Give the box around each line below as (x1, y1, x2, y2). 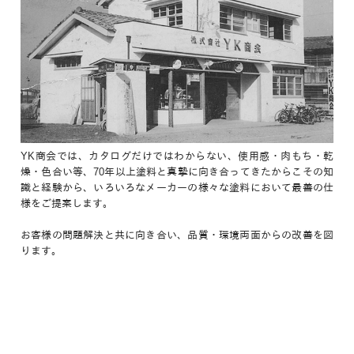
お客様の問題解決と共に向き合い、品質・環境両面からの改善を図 (21, 228, 333, 241)
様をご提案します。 (21, 197, 113, 209)
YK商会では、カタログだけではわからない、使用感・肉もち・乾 (21, 149, 333, 162)
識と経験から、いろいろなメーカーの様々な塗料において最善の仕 (21, 181, 333, 194)
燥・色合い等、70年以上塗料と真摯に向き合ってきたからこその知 (21, 165, 333, 178)
